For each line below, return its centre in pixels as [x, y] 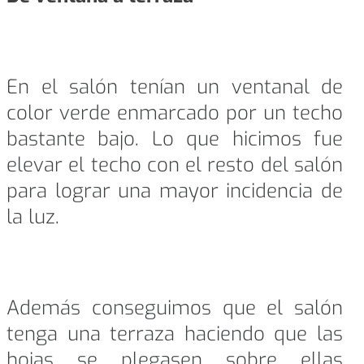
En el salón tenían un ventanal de [175, 87]
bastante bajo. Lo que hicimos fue [175, 139]
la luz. [33, 217]
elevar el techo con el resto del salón [175, 165]
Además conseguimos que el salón [175, 308]
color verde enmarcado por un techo [175, 113]
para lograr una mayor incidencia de [175, 191]
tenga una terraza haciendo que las [175, 334]
